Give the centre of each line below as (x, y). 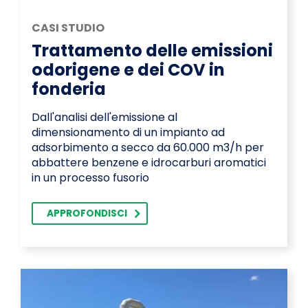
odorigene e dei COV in (128, 70)
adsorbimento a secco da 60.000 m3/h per (148, 148)
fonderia (69, 89)
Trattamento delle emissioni (152, 51)
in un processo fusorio (90, 178)
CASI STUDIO (68, 28)
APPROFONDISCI (87, 214)
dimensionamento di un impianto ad (128, 133)
